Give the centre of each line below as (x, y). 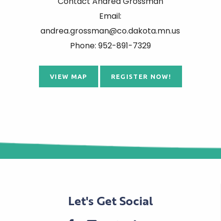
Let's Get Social (110, 200)
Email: (110, 16)
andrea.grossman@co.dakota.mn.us (110, 31)
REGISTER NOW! (141, 76)
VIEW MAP (68, 76)
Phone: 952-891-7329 (110, 45)
